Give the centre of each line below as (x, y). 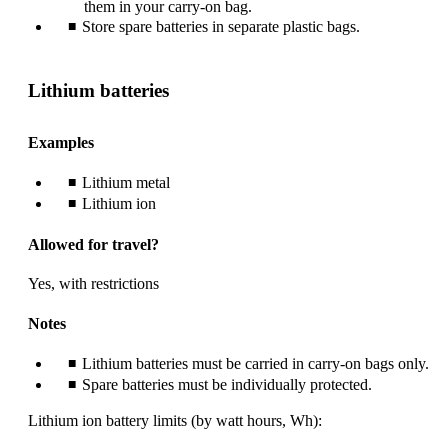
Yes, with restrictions (93, 284)
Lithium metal (126, 182)
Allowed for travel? (93, 245)
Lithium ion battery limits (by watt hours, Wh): (175, 420)
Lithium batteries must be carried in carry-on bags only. (255, 363)
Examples (61, 142)
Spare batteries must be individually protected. (227, 384)
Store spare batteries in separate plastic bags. (221, 27)
